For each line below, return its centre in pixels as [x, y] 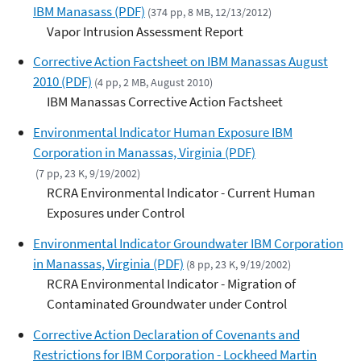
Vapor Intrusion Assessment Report [145, 31]
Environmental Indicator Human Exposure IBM [163, 132]
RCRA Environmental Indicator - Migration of [171, 283]
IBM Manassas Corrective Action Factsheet [165, 102]
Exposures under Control [116, 213]
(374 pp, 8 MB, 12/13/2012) [210, 12]
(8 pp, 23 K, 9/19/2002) [239, 264]
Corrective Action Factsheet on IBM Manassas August [180, 62]
